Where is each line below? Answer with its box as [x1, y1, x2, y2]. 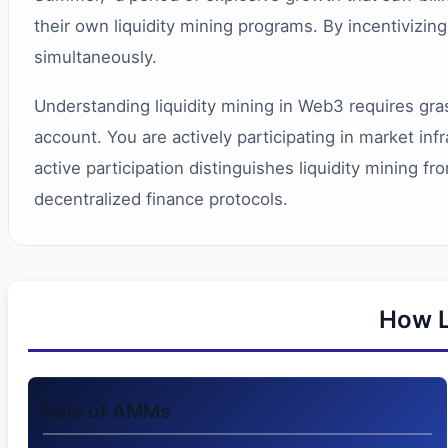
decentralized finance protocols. [34, 189, 288, 210]
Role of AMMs [43, 399, 171, 424]
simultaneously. [34, 47, 157, 68]
